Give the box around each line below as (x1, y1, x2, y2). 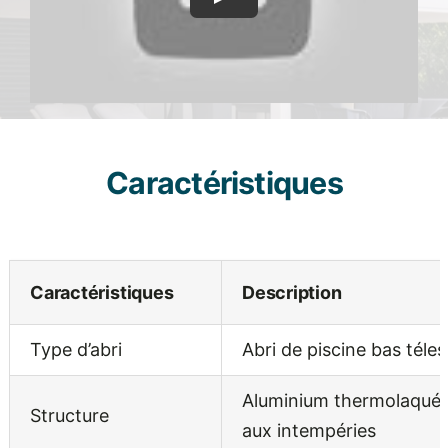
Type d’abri (29, 338, 122, 360)
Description (241, 281, 342, 303)
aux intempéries (241, 419, 376, 441)
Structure (29, 404, 109, 426)
